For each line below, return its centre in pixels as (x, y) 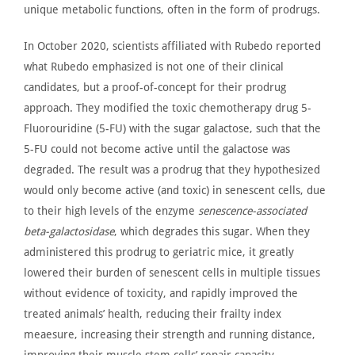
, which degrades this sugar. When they (212, 231)
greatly (277, 252)
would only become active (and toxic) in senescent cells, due (175, 190)
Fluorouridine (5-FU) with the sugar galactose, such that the (172, 128)
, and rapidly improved (221, 293)
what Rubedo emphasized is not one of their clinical (154, 66)
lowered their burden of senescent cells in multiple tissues (172, 272)
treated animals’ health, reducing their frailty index (153, 313)
